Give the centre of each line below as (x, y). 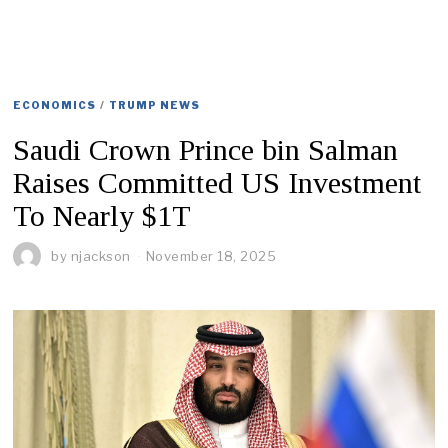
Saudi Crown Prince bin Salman (206, 149)
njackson (100, 256)
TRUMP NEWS (155, 105)
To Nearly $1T (102, 215)
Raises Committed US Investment (218, 182)
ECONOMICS (55, 105)
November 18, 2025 (211, 256)
